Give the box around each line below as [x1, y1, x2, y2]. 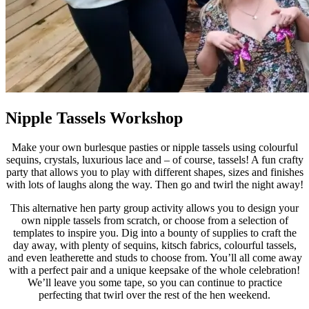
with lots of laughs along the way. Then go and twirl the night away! [6, 178, 303, 190]
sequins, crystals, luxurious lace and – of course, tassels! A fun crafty [6, 153, 303, 166]
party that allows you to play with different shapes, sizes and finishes [6, 166, 303, 178]
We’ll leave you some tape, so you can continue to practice [27, 276, 282, 288]
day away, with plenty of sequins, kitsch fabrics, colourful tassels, [12, 239, 297, 251]
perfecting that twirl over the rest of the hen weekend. [39, 288, 270, 301]
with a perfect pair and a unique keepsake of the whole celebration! [9, 263, 300, 276]
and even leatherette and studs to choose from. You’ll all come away [7, 251, 302, 263]
